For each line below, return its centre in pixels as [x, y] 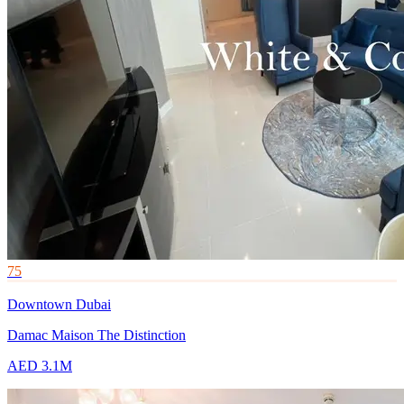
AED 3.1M [40, 366]
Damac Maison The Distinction [96, 335]
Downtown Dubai [59, 305]
